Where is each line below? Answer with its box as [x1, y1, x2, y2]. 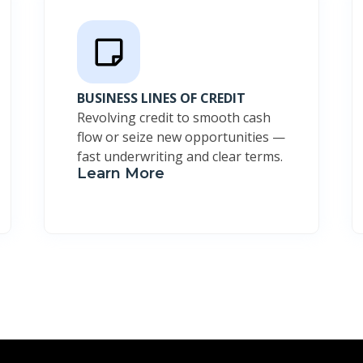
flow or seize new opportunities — [77, 128, 285, 147]
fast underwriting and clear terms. [77, 147, 283, 166]
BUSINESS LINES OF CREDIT [77, 89, 246, 108]
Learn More [77, 164, 164, 183]
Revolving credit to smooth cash [77, 109, 271, 127]
